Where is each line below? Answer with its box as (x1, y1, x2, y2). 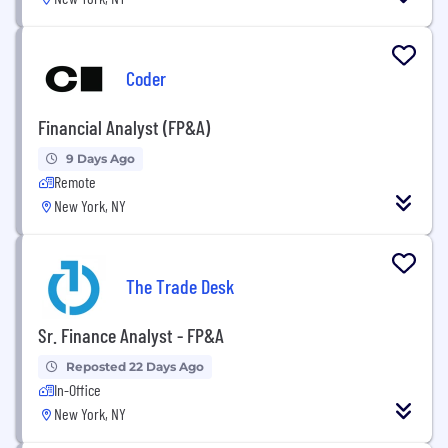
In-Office (54, 380, 101, 399)
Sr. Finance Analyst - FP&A (38, 323, 224, 347)
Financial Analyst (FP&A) (38, 115, 210, 139)
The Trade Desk (126, 273, 234, 298)
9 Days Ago (66, 151, 135, 166)
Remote (54, 172, 96, 191)
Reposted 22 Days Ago (66, 359, 204, 374)
